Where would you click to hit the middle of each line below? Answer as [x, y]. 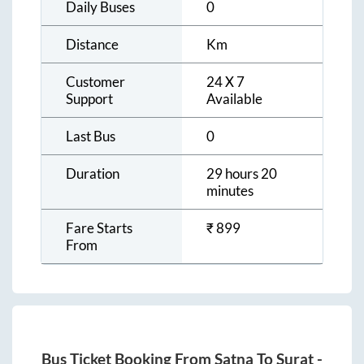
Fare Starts [99, 228]
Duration [93, 174]
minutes [230, 191]
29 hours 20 [242, 174]
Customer [95, 82]
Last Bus [91, 136]
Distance [92, 45]
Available [234, 99]
